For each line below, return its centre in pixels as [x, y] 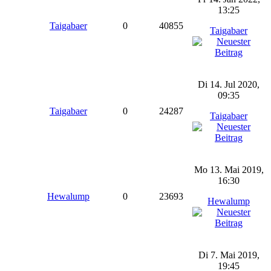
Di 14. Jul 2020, [229, 84]
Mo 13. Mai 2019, [229, 170]
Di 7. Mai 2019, [229, 255]
